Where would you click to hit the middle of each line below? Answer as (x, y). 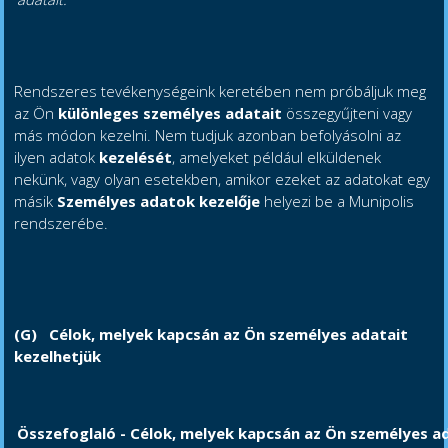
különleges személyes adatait (172, 113)
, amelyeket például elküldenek (277, 157)
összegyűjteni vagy (349, 113)
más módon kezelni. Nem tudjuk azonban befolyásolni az (208, 135)
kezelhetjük (58, 356)
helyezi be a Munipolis (337, 201)
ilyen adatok (57, 157)
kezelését (136, 157)
